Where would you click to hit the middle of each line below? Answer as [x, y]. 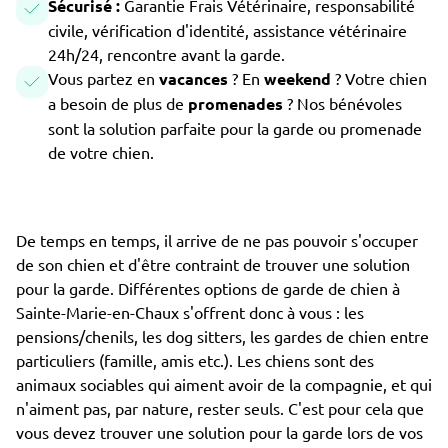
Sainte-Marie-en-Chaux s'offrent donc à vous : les [190, 312]
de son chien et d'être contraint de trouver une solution [213, 264]
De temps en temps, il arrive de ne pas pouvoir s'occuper [217, 240]
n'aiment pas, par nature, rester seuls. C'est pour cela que [220, 408]
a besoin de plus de [118, 103]
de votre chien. [101, 152]
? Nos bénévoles [344, 103]
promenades [237, 103]
